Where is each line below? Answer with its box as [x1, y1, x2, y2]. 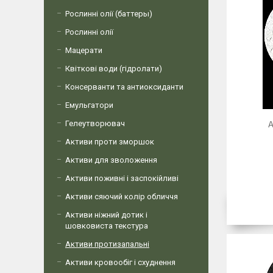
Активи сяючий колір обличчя [65, 192, 178, 201]
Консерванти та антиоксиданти [65, 82, 183, 91]
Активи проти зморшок [65, 137, 154, 146]
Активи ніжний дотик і [65, 210, 147, 219]
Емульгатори [65, 101, 113, 110]
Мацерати [65, 46, 102, 55]
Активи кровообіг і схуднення [65, 258, 175, 267]
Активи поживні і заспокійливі [65, 174, 179, 183]
